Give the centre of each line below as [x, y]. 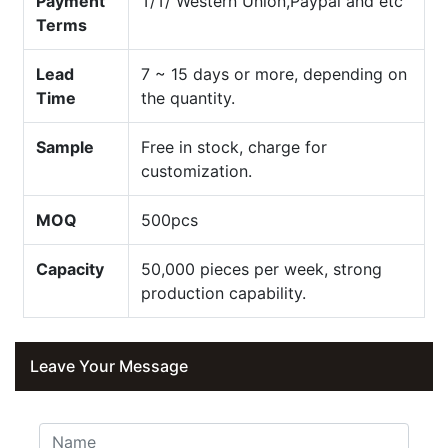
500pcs [169, 219]
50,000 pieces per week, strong [261, 268]
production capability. [223, 292]
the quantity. [188, 97]
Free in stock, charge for [234, 146]
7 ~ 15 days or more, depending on [274, 73]
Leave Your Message [109, 365]
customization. [196, 170]
